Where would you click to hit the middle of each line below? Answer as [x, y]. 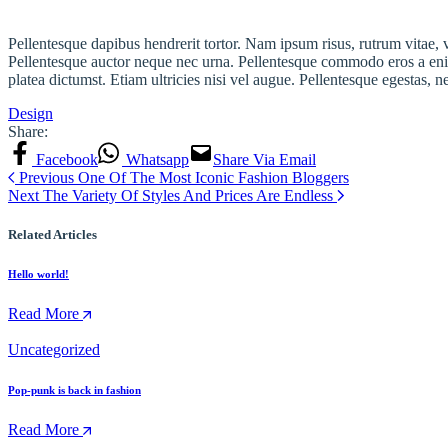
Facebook [65, 159]
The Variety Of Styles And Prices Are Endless [188, 195]
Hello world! [38, 273]
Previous [46, 177]
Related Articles [52, 234]
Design [30, 113]
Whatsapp [155, 159]
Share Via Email [264, 159]
